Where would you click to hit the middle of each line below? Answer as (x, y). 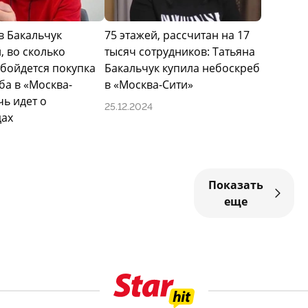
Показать (236, 185)
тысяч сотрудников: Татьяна (180, 52)
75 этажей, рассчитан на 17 (177, 35)
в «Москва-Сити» (149, 85)
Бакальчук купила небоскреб (182, 68)
